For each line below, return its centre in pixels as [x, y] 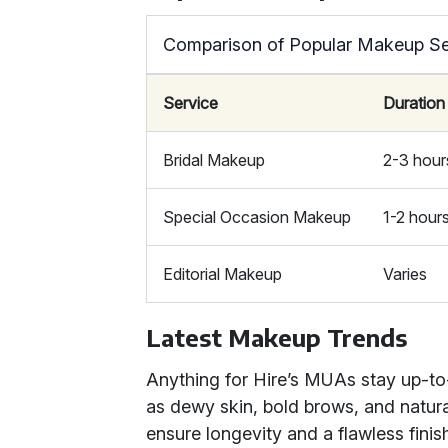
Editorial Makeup [223, 274]
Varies [405, 274]
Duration [414, 103]
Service [191, 103]
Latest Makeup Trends [277, 337]
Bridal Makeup [214, 160]
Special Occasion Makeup [257, 217]
